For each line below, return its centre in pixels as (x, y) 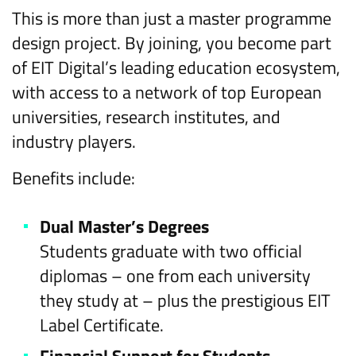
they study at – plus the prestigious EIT (185, 300)
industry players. (74, 141)
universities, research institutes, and (146, 117)
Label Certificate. (102, 325)
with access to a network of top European (167, 92)
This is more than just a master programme (172, 18)
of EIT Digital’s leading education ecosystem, (176, 68)
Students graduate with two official (171, 251)
